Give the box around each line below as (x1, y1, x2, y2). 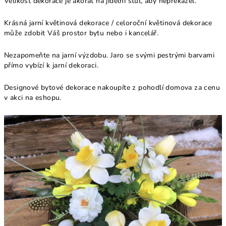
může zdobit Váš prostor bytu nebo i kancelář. (4, 28, 158, 38)
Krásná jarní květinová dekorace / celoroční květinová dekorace (4, 18, 212, 28)
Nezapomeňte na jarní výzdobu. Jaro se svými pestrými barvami (4, 50, 214, 60)
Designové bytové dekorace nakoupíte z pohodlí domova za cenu (4, 83, 220, 92)
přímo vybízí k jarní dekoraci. (4, 61, 98, 70)
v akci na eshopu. (4, 93, 62, 102)
